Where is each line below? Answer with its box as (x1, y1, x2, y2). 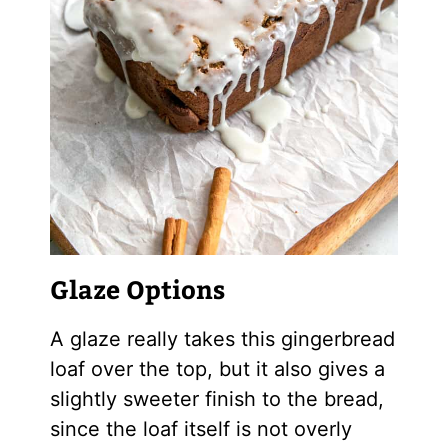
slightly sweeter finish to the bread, (49, 386, 384, 411)
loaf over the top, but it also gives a (49, 356, 385, 381)
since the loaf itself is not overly (49, 416, 352, 441)
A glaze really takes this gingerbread (49, 326, 395, 351)
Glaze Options (49, 272, 225, 307)
